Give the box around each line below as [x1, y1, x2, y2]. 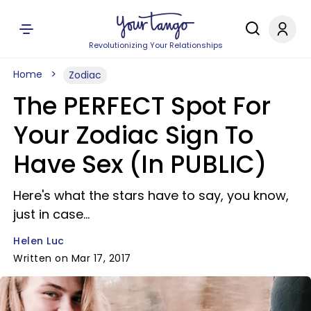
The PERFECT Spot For [13, 89, 271, 123]
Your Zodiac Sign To [13, 118, 253, 152]
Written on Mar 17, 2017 [13, 251, 131, 265]
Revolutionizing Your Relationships [88, 40, 223, 51]
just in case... [13, 205, 90, 223]
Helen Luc [13, 234, 65, 248]
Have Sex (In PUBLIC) [13, 147, 267, 181]
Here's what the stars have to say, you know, [13, 187, 289, 204]
